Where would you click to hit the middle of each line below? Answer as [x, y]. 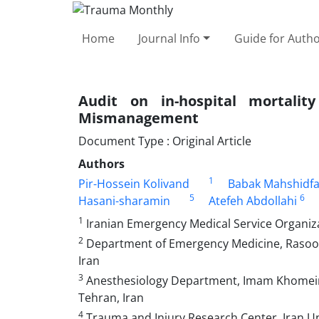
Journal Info [169, 38]
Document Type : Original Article [165, 141]
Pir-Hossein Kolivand [134, 183]
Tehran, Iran [111, 297]
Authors [101, 163]
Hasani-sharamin [124, 200]
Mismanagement [138, 117]
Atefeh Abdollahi [252, 200]
